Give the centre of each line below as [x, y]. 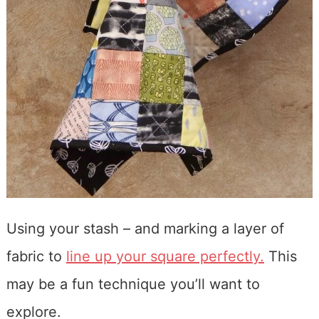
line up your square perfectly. [165, 256]
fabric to [36, 256]
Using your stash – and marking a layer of [145, 228]
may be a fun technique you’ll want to [133, 284]
